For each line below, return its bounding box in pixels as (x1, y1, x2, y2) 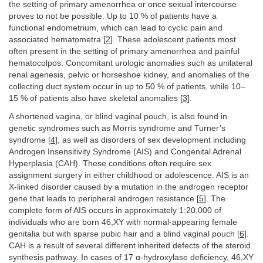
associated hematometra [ (9, 35, 106, 44)
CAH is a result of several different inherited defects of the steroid (9, 241, 251, 250)
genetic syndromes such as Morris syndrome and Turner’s (9, 123, 225, 133)
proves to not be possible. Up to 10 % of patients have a (9, 12, 217, 21)
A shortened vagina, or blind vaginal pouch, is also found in (9, 112, 227, 121)
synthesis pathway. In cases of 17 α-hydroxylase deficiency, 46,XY (9, 252, 254, 262)
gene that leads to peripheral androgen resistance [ (9, 194, 199, 203)
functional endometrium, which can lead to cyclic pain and (9, 23, 222, 32)
